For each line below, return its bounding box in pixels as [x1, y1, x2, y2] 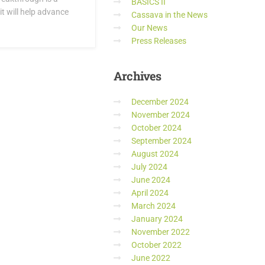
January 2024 [131, 214, 183, 224]
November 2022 [131, 227, 190, 237]
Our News [131, 23, 167, 33]
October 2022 [131, 240, 182, 250]
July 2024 [131, 162, 167, 172]
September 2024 [131, 136, 192, 146]
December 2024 [131, 97, 189, 106]
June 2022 [131, 253, 170, 263]
